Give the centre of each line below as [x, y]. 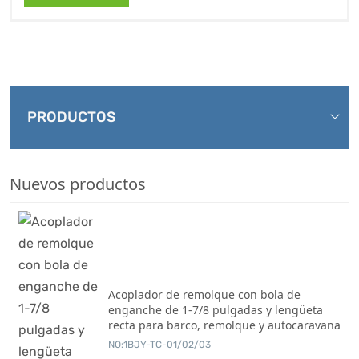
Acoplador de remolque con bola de [204, 294]
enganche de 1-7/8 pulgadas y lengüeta [216, 309]
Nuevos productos [78, 184]
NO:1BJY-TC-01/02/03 [159, 344]
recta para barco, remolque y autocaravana [224, 325]
